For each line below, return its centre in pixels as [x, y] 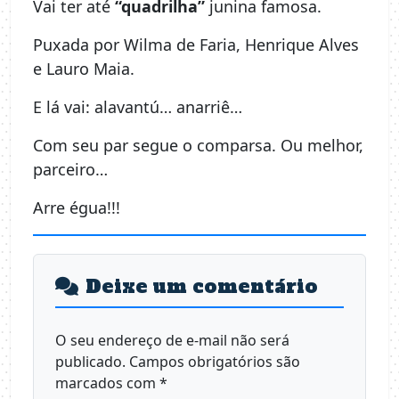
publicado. [90, 362]
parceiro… [70, 170]
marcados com [107, 383]
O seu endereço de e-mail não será [172, 341]
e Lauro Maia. [84, 69]
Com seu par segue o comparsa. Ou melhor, [198, 146]
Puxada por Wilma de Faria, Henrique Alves [196, 45]
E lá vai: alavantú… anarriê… [138, 107]
